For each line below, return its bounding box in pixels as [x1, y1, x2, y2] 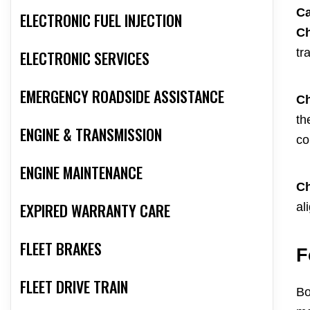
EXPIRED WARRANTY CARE [20, 199, 170, 222]
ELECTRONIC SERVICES [20, 47, 149, 70]
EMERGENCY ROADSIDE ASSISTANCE [20, 85, 224, 108]
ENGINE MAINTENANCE [20, 161, 143, 184]
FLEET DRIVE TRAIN [20, 275, 128, 298]
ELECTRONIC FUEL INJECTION [20, 9, 182, 32]
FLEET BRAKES [20, 237, 102, 260]
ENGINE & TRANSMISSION [20, 123, 162, 146]
